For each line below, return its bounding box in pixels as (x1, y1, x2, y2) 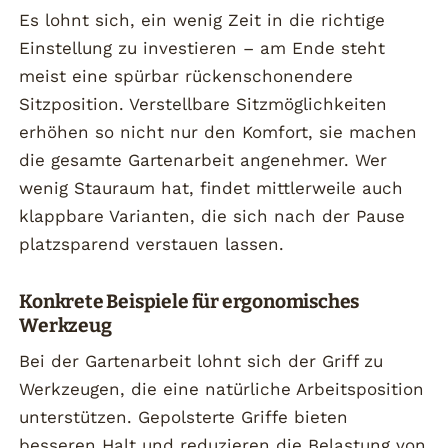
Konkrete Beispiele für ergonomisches (19, 289, 360, 313)
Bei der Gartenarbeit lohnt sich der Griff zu (19, 351, 384, 372)
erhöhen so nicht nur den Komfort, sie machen (19, 121, 418, 142)
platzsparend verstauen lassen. (19, 233, 285, 254)
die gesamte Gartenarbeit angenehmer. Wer (19, 149, 388, 170)
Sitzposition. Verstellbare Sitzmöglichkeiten (19, 93, 388, 114)
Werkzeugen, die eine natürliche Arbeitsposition (19, 379, 425, 400)
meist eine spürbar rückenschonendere (19, 65, 354, 86)
